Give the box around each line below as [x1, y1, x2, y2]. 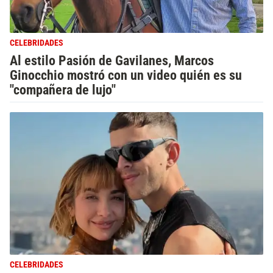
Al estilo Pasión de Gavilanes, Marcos [10, 52, 214, 68]
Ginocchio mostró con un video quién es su [10, 67, 242, 83]
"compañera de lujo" [10, 82, 116, 97]
